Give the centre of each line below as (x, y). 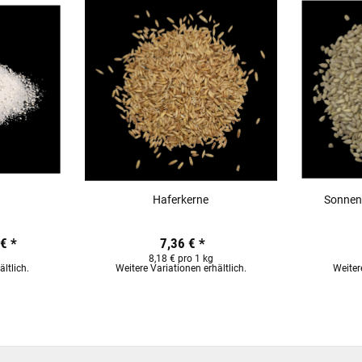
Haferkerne (181, 199)
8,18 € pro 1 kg (181, 259)
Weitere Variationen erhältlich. (181, 269)
